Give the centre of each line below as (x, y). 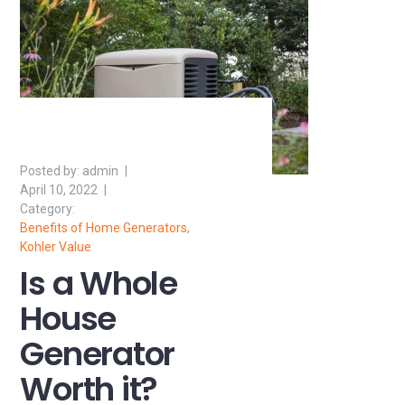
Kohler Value (56, 246)
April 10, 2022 (59, 189)
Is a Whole (99, 283)
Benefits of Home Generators (104, 227)
